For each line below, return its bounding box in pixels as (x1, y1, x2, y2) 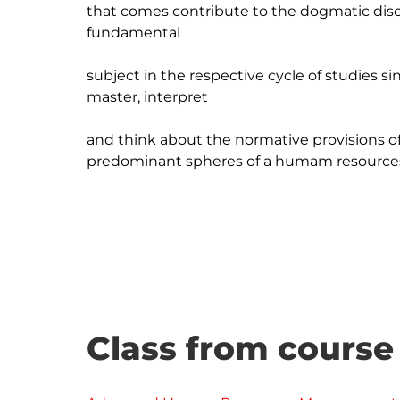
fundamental (87, 24, 180, 41)
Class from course (87, 329, 394, 368)
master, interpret (87, 88, 208, 105)
